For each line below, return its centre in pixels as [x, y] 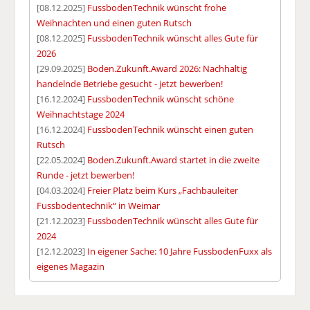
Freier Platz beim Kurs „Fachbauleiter [163, 191]
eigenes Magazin [71, 267]
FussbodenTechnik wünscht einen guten [171, 130]
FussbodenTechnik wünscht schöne [161, 99]
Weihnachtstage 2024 [81, 115]
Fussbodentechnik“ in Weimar [99, 206]
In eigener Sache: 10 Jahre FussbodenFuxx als [180, 252]
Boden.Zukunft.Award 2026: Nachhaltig [167, 69]
